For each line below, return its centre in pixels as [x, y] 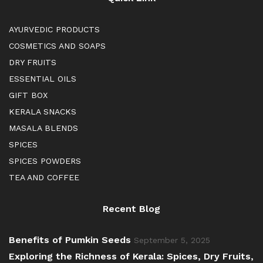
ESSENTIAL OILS [43, 79]
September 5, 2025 [172, 240]
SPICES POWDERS [45, 161]
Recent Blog [131, 209]
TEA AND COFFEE [44, 178]
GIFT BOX [28, 95]
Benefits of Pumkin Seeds [70, 240]
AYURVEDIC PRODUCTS [54, 30]
